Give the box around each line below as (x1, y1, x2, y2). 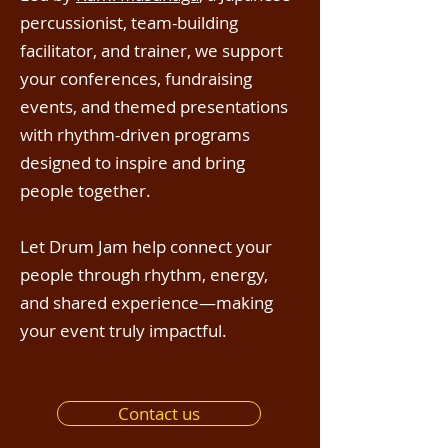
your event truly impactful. (20, 319, 231, 342)
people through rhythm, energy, (20, 263, 268, 286)
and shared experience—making (20, 291, 273, 314)
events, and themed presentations (20, 95, 288, 118)
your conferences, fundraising (20, 67, 252, 90)
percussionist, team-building (20, 11, 238, 34)
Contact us (118, 402, 200, 425)
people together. (20, 179, 151, 202)
